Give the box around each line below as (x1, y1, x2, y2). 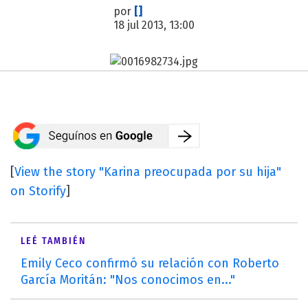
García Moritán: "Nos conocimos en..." (21, 272, 235, 287)
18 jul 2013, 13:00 (113, 19, 195, 32)
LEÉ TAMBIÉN (21, 234, 86, 247)
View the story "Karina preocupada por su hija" (14, 164, 281, 179)
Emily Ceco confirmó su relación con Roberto (21, 255, 279, 271)
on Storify (10, 183, 66, 199)
